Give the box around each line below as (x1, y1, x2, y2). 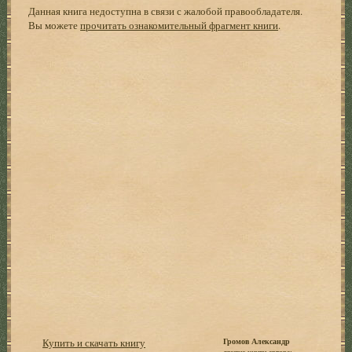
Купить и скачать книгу (42, 335, 146, 350)
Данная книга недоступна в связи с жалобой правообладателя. (28, 3, 303, 18)
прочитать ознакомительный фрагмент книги (80, 17, 279, 32)
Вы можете (28, 17, 81, 32)
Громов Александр (223, 335, 291, 346)
